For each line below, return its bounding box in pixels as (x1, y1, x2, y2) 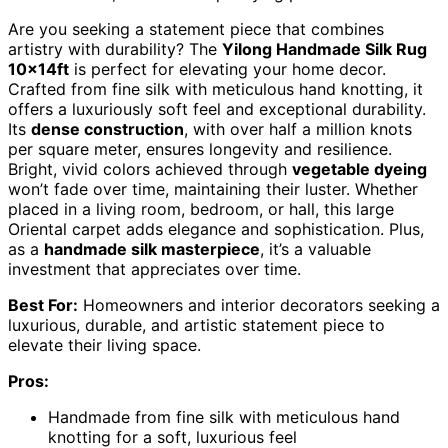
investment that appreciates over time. (8, 259, 301, 280)
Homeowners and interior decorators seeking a (78, 295, 440, 316)
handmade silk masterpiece (44, 239, 260, 260)
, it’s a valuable (260, 239, 371, 260)
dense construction (31, 119, 184, 140)
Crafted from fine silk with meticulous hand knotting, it (8, 79, 423, 100)
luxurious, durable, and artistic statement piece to (8, 315, 385, 336)
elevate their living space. (8, 335, 201, 356)
